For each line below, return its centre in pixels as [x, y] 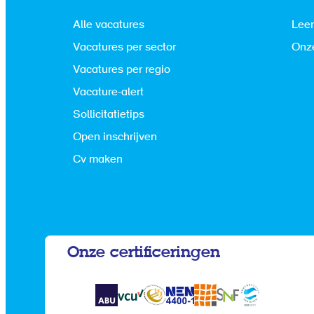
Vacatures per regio [122, 70]
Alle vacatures [109, 25]
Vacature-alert [108, 92]
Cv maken [98, 159]
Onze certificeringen [144, 253]
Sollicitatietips [109, 115]
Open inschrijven [115, 137]
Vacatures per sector [124, 47]
